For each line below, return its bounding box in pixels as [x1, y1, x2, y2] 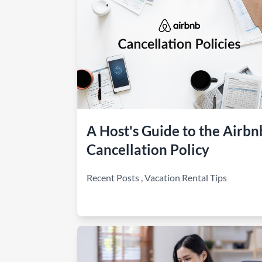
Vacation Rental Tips [144, 172, 227, 183]
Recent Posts [87, 172, 139, 183]
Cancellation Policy [87, 141, 209, 158]
